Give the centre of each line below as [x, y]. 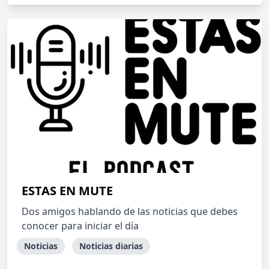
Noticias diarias [111, 246]
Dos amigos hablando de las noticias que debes [130, 211]
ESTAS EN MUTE [67, 191]
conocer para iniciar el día [80, 226]
